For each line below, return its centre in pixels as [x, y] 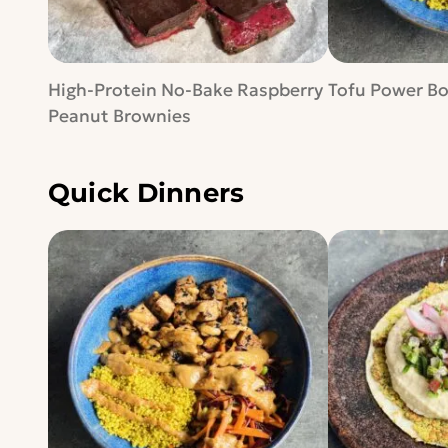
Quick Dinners [146, 193]
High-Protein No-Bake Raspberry [185, 90]
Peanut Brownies [119, 116]
